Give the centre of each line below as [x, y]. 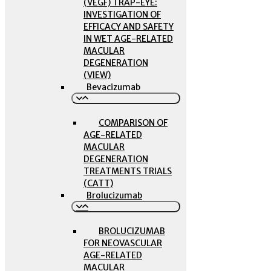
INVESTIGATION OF [122, 15]
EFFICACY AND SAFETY [129, 27]
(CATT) [98, 183]
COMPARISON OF [133, 123]
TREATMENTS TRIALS [128, 171]
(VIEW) [97, 75]
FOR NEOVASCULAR [123, 243]
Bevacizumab [113, 87]
